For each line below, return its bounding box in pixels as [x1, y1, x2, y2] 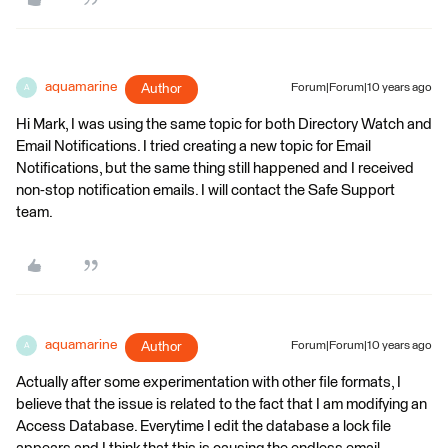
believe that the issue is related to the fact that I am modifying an [16, 397, 427, 412]
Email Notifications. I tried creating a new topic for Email [16, 139, 371, 154]
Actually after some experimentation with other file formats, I [16, 375, 401, 390]
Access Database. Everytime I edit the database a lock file [16, 419, 391, 434]
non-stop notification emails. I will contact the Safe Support [16, 183, 395, 198]
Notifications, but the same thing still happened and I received [16, 161, 414, 176]
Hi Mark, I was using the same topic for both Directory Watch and [16, 117, 432, 132]
